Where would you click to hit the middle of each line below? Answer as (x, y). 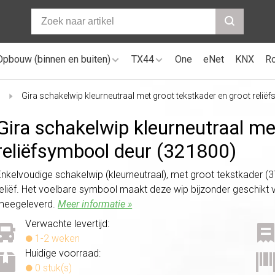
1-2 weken (56, 238)
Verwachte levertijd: (68, 223)
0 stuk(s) (52, 268)
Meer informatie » (95, 204)
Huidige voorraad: (63, 253)
